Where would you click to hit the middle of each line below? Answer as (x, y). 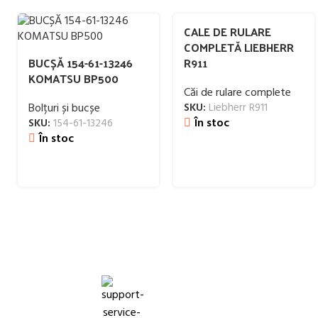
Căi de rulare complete (237, 93)
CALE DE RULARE (227, 32)
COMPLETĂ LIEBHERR (239, 47)
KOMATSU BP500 (73, 78)
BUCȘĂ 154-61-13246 (81, 63)
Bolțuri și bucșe (64, 109)
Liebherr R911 (238, 108)
